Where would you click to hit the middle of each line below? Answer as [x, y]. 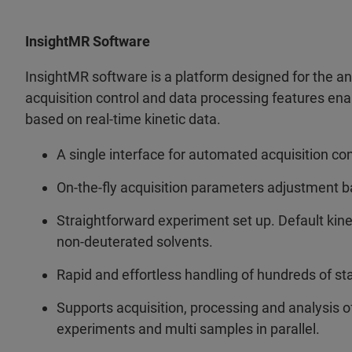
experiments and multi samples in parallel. [188, 329]
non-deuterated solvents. [135, 242]
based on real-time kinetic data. [123, 119]
